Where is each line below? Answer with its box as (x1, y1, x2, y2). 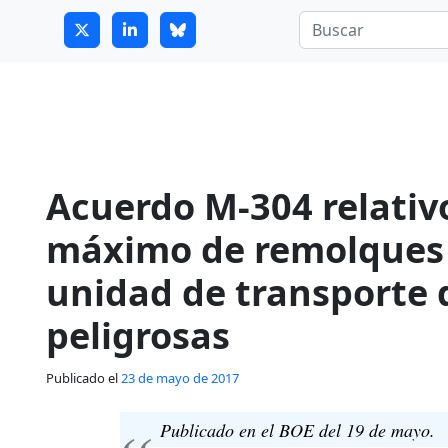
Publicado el (46, 369, 121, 387)
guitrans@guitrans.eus (44, 13, 199, 32)
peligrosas (46, 311, 230, 360)
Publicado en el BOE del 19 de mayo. (159, 417, 435, 442)
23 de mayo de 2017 (121, 369, 239, 387)
